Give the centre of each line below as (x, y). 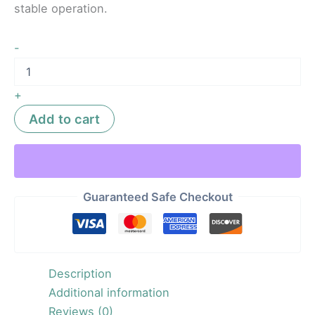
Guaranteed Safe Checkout (157, 197)
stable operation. (61, 9)
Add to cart (64, 118)
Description (81, 274)
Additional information (109, 293)
